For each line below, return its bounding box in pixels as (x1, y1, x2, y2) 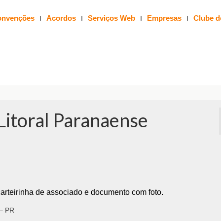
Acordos (46, 14, 76, 22)
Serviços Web (87, 14, 135, 22)
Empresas (147, 14, 182, 22)
